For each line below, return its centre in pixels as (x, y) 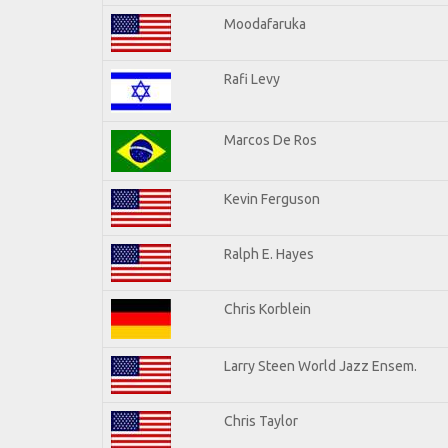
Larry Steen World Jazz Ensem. (320, 365)
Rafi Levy (252, 78)
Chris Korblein (267, 308)
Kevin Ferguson (272, 198)
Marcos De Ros (270, 139)
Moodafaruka (265, 23)
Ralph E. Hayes (269, 253)
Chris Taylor (261, 420)
